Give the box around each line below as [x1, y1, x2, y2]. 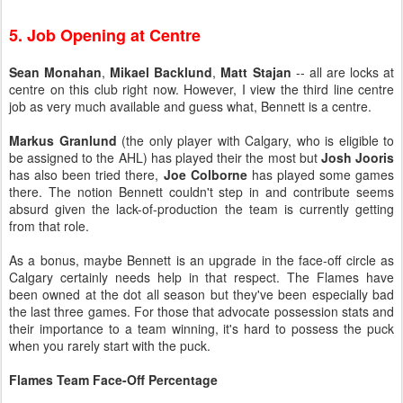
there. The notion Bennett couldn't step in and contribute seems [9, 183, 394, 201]
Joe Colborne [163, 166, 247, 184]
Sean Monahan [9, 63, 103, 81]
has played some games [246, 166, 395, 184]
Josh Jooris [320, 148, 395, 166]
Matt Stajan [220, 63, 296, 81]
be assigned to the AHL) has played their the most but [9, 148, 321, 166]
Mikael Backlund [110, 63, 213, 81]
